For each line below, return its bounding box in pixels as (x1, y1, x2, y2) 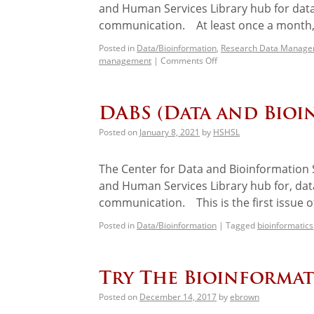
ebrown (230, 290, 259, 303)
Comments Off (161, 54, 217, 67)
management (99, 54, 151, 67)
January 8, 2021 (139, 125, 200, 138)
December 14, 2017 (139, 290, 217, 303)
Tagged (226, 219, 255, 231)
